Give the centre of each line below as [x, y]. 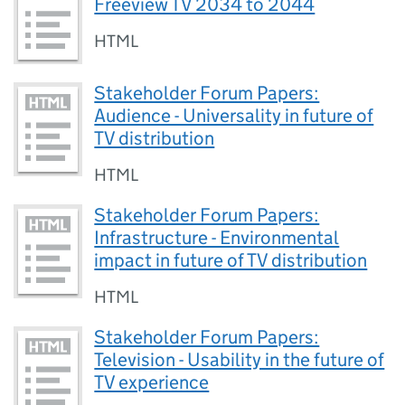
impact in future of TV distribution [231, 261]
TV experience [152, 383]
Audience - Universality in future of [234, 116]
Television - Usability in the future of [240, 360]
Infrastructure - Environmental [217, 238]
